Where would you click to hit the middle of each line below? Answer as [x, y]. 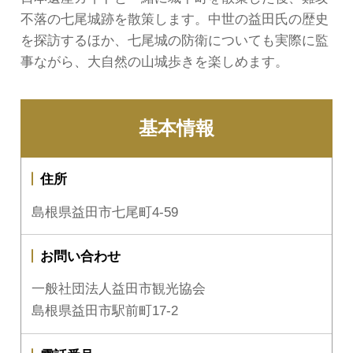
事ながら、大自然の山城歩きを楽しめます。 [154, 61]
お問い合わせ [80, 256]
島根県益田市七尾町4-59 [105, 212]
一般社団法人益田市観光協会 [119, 289]
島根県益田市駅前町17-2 [105, 311]
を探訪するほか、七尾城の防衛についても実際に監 [174, 40]
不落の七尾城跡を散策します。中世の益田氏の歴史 [174, 19]
